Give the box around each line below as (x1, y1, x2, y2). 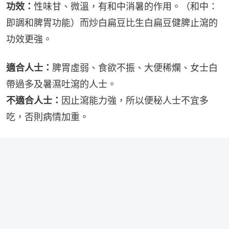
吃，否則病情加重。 (6, 111, 89, 122)
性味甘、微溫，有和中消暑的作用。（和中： (34, 1, 218, 12)
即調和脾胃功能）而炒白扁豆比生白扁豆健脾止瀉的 (6, 17, 218, 28)
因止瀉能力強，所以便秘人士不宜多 (61, 95, 209, 106)
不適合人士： (6, 95, 61, 106)
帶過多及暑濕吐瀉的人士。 (6, 79, 117, 89)
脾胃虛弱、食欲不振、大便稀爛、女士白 (52, 62, 218, 73)
